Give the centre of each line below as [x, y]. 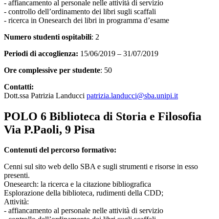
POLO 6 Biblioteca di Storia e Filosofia [103, 116]
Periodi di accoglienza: [42, 53]
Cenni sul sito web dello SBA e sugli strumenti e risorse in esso [101, 167]
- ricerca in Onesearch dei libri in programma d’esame [87, 20]
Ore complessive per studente [52, 70]
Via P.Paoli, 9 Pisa [49, 129]
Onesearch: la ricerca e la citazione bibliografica [77, 184]
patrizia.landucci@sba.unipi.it [132, 95]
